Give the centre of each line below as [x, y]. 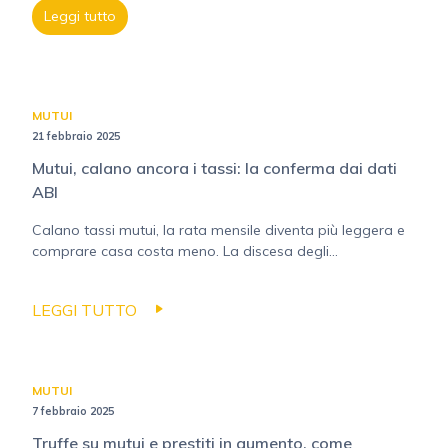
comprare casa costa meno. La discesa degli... [185, 250]
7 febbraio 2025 [73, 411]
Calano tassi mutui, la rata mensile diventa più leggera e [218, 229]
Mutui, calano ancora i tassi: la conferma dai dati [214, 167]
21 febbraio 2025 [76, 136]
